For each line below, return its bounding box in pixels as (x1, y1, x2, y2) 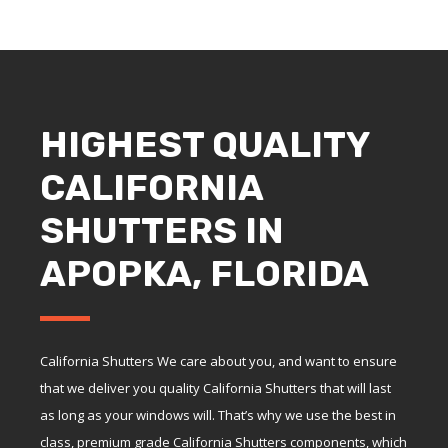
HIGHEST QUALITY (40, 122, 369, 166)
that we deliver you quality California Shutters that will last (40, 378, 391, 397)
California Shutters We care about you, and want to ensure (40, 351, 397, 370)
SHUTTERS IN (40, 208, 284, 252)
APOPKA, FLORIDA (40, 251, 369, 295)
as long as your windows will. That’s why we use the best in (40, 405, 396, 424)
